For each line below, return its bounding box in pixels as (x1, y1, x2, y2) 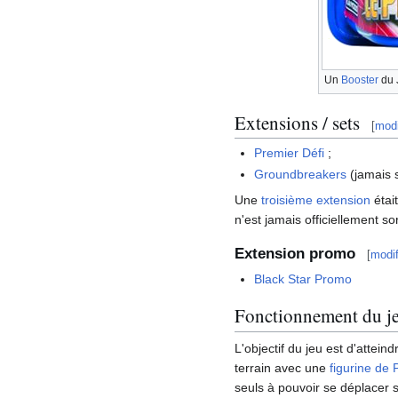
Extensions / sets (235, 109, 360, 135)
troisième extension (261, 192, 370, 207)
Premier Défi (254, 146, 325, 161)
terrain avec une (235, 360, 330, 375)
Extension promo (235, 245, 355, 263)
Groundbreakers (254, 166, 347, 181)
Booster (340, 74, 378, 87)
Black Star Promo (254, 272, 353, 287)
